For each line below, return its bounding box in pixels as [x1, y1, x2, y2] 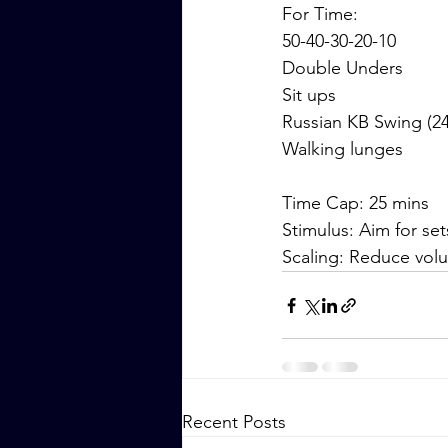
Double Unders [282, 57, 403, 79]
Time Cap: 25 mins [282, 192, 429, 214]
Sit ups [282, 84, 336, 106]
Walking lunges [282, 138, 403, 160]
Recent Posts [182, 411, 286, 433]
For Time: [282, 3, 358, 25]
